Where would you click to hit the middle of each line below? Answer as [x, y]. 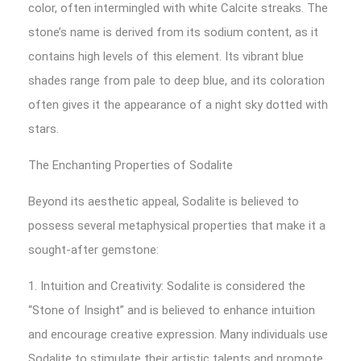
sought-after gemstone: [93, 250]
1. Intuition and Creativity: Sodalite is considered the [167, 286]
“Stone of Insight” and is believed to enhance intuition [172, 310]
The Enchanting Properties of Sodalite [131, 165]
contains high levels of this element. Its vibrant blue [166, 56]
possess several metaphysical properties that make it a [177, 226]
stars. [44, 129]
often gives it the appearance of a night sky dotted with [178, 105]
